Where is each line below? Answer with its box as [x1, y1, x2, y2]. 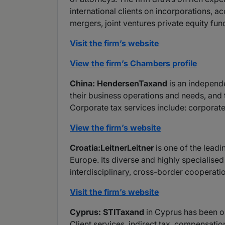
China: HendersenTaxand [70, 78, 167, 89]
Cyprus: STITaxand [70, 207, 144, 217]
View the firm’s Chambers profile [70, 58, 197, 69]
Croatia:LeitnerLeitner [70, 143, 154, 153]
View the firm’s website [70, 123, 161, 133]
